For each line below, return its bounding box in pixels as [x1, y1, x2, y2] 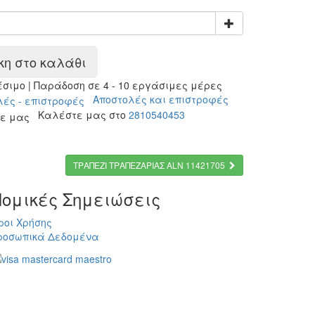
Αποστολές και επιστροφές [84, 92, 229, 106]
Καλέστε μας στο [29, 108, 129, 122]
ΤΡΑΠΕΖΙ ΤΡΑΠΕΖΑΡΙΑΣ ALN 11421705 [73, 158, 225, 171]
